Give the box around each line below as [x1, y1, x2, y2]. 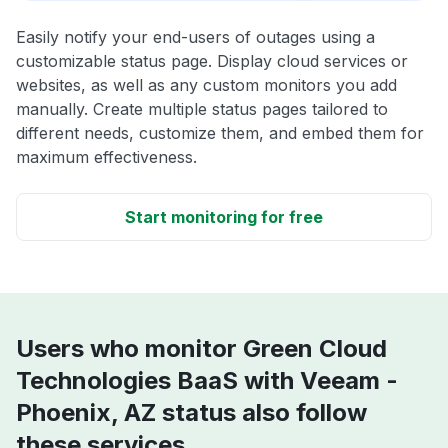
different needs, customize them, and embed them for [16, 122, 424, 143]
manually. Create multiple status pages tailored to [16, 98, 388, 119]
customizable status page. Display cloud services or [16, 50, 408, 71]
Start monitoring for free [125, 206, 323, 227]
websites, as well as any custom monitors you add [16, 74, 397, 95]
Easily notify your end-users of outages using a [16, 26, 375, 47]
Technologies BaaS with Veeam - [16, 365, 398, 395]
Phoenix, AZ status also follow [16, 397, 367, 427]
